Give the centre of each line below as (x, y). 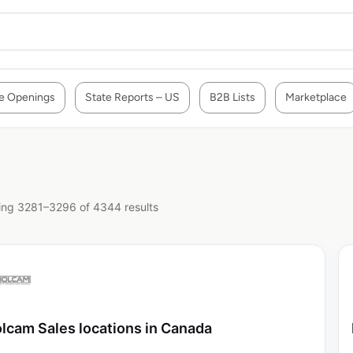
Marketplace (316, 97)
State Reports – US (132, 97)
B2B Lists (232, 97)
